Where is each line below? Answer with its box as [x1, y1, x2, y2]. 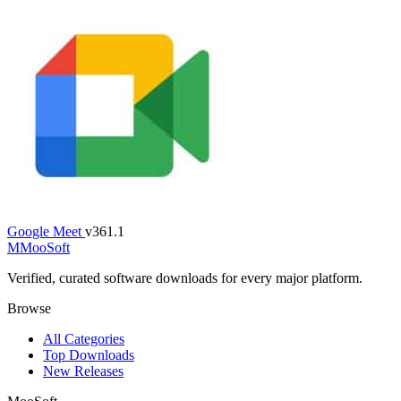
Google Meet [7, 223, 81, 239]
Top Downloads [43, 346, 134, 363]
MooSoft [20, 239, 70, 255]
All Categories [43, 330, 124, 346]
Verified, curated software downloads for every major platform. [7, 269, 363, 286]
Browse [7, 300, 51, 316]
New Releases [43, 363, 124, 379]
